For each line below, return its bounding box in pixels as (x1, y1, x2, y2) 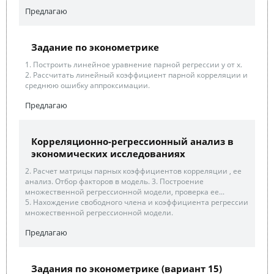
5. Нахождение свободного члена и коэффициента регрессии (25, 197, 248, 207)
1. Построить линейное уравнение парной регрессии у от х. (25, 59, 242, 70)
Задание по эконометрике (31, 41, 159, 53)
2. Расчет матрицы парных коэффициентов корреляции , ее (25, 166, 242, 176)
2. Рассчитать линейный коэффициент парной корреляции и (25, 70, 248, 80)
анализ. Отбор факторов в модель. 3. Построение (25, 176, 204, 187)
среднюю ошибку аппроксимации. (25, 80, 150, 91)
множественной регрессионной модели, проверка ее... (25, 187, 224, 197)
